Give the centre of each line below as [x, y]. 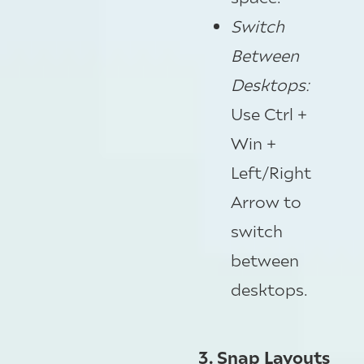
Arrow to [266, 201]
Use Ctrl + [269, 113]
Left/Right [271, 171]
